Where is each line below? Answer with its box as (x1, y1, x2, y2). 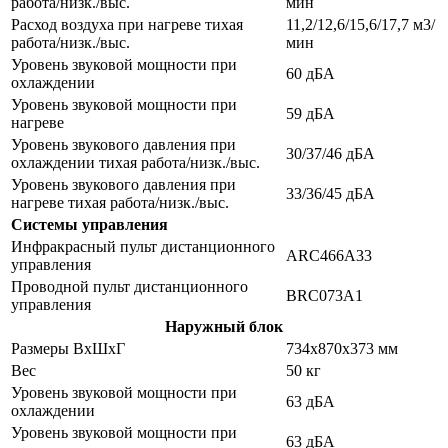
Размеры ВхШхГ (11, 339, 125, 357)
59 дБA (286, 104, 335, 122)
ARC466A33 (286, 246, 372, 264)
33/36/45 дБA (286, 184, 375, 202)
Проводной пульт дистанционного (11, 277, 248, 295)
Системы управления (11, 215, 168, 233)
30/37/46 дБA (286, 144, 375, 162)
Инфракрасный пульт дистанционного (11, 237, 275, 255)
